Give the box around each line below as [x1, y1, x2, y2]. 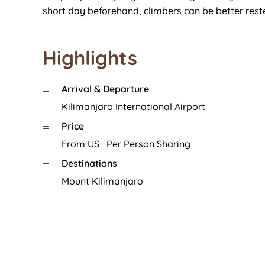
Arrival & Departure [62, 82, 149, 95]
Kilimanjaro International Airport [62, 100, 205, 112]
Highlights [43, 45, 137, 70]
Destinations [62, 157, 117, 169]
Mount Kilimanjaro [62, 174, 143, 187]
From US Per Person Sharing [62, 137, 190, 150]
